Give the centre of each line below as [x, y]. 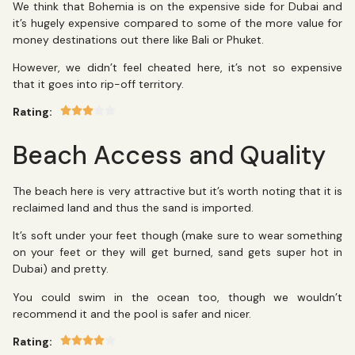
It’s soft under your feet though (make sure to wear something [177, 236]
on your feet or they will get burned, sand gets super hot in [177, 252]
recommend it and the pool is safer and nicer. [134, 313]
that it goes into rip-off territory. [100, 84]
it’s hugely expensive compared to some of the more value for [177, 23]
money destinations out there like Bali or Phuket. [140, 39]
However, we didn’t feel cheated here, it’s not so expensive [177, 67]
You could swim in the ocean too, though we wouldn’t [177, 297]
